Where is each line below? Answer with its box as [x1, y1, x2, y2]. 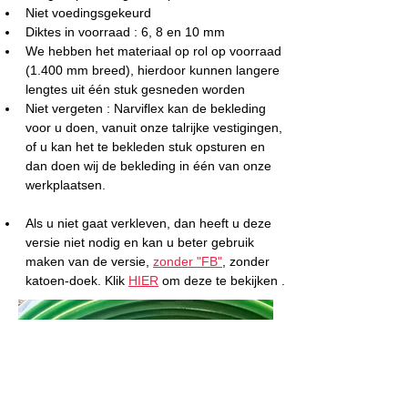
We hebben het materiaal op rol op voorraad [25, 44, 285, 58]
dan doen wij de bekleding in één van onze [25, 158, 275, 173]
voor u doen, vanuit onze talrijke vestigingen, [25, 120, 286, 135]
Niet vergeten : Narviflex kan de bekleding [25, 101, 270, 116]
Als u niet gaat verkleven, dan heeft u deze [25, 216, 275, 230]
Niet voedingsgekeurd [25, 5, 151, 20]
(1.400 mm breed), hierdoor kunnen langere [25, 63, 283, 77]
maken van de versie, [25, 254, 153, 269]
